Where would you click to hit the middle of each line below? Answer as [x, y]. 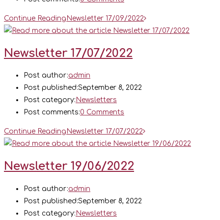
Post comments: [52, 112]
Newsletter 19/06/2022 [69, 166]
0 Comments [102, 112]
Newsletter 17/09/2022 [105, 19]
